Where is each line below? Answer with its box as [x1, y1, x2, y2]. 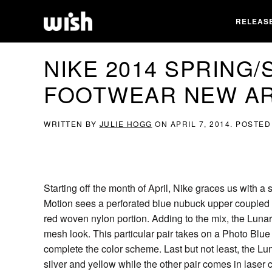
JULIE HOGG [99, 118, 152, 129]
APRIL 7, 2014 [170, 118, 230, 129]
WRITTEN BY [44, 118, 100, 129]
